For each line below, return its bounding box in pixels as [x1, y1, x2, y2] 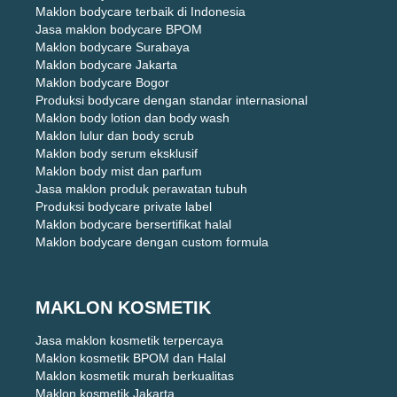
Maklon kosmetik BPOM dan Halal [35, 350, 226, 365]
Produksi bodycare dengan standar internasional [35, 92, 307, 107]
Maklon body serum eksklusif [35, 145, 198, 160]
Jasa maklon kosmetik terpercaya [35, 332, 223, 347]
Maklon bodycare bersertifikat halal [35, 216, 231, 231]
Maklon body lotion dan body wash [35, 110, 230, 125]
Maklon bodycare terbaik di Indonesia [35, 4, 245, 19]
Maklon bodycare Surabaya [35, 39, 190, 54]
